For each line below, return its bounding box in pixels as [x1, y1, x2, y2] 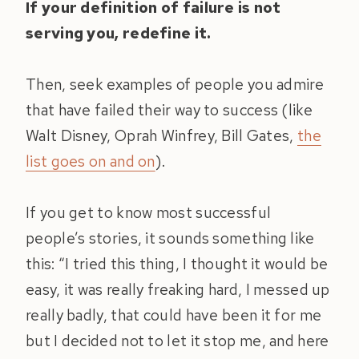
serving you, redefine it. [26, 23, 212, 44]
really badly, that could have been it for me [26, 305, 322, 326]
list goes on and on [26, 151, 155, 172]
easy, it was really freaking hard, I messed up [26, 280, 330, 301]
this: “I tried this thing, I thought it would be [26, 254, 329, 275]
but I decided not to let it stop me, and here [26, 331, 329, 352]
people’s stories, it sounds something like [26, 228, 315, 249]
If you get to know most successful [26, 203, 272, 224]
